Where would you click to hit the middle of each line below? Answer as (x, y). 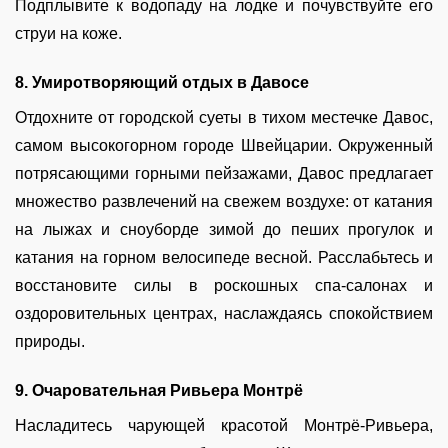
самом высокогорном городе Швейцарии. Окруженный (224, 145)
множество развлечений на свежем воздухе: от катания (224, 201)
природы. (50, 341)
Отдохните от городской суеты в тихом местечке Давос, (224, 117)
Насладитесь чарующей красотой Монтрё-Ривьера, (224, 425)
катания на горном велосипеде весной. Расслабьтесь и (224, 257)
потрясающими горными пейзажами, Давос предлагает (224, 173)
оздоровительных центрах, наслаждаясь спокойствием (224, 313)
